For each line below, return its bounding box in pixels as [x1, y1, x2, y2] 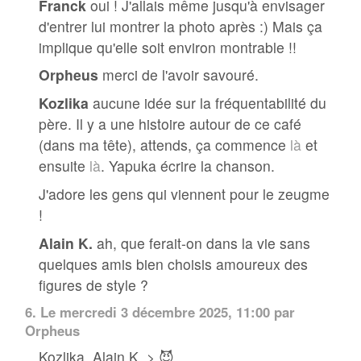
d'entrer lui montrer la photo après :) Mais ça [39, 15, 323, 36]
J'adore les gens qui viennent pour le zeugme [39, 183, 330, 204]
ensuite [39, 156, 90, 176]
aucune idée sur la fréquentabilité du [89, 93, 327, 114]
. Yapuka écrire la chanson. [101, 156, 276, 176]
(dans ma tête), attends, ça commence [39, 135, 291, 156]
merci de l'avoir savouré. [98, 64, 259, 85]
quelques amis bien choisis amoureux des [39, 253, 309, 274]
